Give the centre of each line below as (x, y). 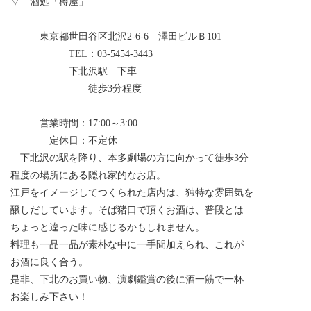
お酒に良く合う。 (49, 262)
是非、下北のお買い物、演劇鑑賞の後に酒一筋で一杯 (127, 279)
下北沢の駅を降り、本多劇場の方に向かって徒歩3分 (129, 158)
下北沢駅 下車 (78, 71)
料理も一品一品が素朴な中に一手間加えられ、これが (127, 244)
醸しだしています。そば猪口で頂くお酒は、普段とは (127, 210)
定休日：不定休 (117, 140)
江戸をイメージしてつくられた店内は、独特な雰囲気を (132, 192)
